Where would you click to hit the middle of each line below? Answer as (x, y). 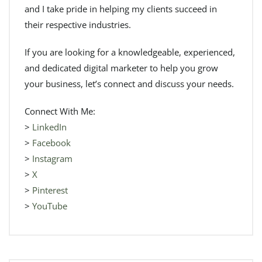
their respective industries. (78, 24)
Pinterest (50, 190)
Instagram (52, 158)
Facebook (51, 142)
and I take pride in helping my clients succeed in (121, 8)
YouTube (50, 206)
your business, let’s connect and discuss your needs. (129, 83)
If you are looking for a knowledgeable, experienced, (130, 52)
